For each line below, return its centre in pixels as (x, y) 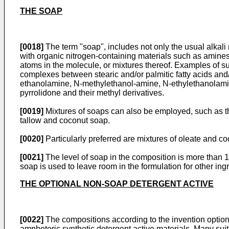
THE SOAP (41, 11)
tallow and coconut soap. (65, 120)
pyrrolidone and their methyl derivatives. (92, 93)
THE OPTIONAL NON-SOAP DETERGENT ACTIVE (117, 184)
